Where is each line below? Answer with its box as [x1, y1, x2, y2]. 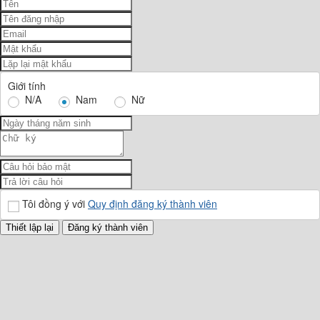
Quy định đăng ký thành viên [88, 196, 217, 211]
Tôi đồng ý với [22, 196, 88, 211]
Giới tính [8, 79, 46, 94]
